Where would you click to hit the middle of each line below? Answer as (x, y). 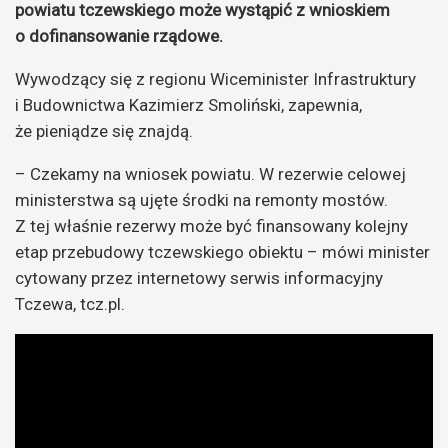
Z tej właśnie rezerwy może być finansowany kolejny (211, 225)
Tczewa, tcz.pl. (70, 303)
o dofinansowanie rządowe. (119, 35)
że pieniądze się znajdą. (104, 130)
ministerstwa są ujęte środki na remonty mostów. (201, 199)
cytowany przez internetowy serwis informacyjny (199, 277)
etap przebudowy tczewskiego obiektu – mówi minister (222, 251)
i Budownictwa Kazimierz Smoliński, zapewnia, (188, 104)
